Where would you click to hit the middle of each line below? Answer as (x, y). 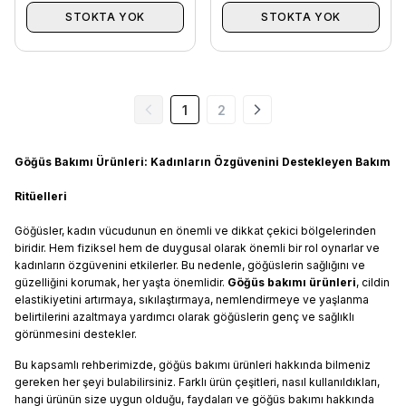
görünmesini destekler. (76, 334)
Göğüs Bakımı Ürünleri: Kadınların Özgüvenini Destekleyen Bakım (203, 162)
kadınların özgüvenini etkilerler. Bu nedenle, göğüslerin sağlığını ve (190, 265)
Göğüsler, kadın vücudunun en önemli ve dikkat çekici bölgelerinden (195, 231)
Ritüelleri (41, 196)
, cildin (373, 282)
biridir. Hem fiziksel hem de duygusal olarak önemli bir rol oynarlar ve (197, 248)
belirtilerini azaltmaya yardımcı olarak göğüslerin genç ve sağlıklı (184, 317)
